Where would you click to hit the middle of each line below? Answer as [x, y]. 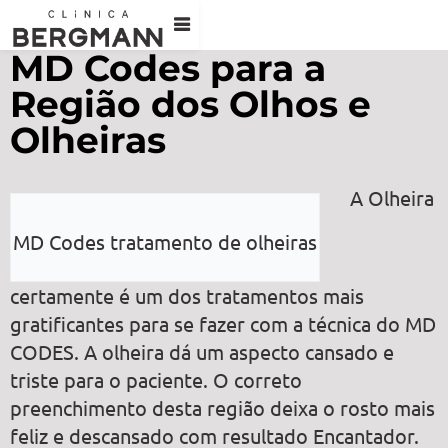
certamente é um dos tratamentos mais [187, 296]
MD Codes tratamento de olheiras [165, 241]
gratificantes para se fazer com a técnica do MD [223, 324]
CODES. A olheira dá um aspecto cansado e [202, 352]
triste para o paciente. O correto [156, 380]
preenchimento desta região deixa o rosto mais [222, 408]
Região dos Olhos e [190, 104]
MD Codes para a [168, 68]
